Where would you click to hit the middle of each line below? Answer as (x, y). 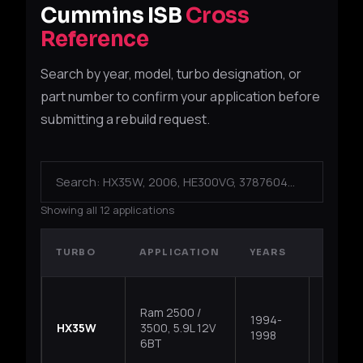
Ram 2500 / (170, 313)
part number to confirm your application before (180, 97)
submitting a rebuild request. (125, 120)
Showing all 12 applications (107, 210)
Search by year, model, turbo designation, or (171, 74)
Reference (94, 40)
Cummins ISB (113, 16)
